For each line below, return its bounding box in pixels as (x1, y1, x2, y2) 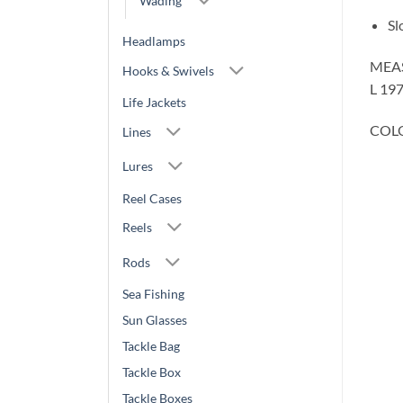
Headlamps (122, 33, 185, 49)
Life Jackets (122, 94, 186, 111)
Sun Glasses (122, 312, 187, 328)
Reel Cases (122, 190, 182, 206)
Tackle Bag (122, 338, 180, 354)
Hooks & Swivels (122, 62, 214, 78)
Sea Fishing (122, 286, 184, 302)
